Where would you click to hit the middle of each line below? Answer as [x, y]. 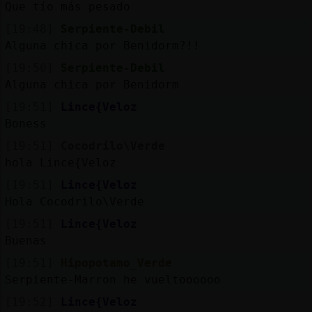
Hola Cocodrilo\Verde [74, 201]
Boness [25, 123]
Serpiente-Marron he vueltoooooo [112, 279]
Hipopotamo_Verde [116, 263]
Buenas [25, 240]
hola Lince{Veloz [60, 162]
